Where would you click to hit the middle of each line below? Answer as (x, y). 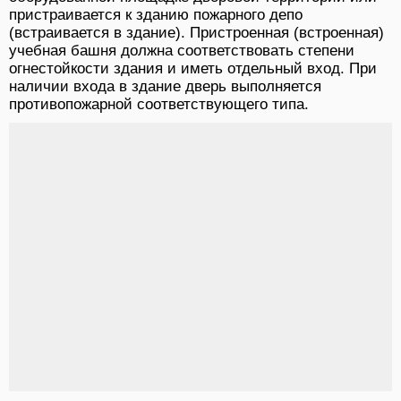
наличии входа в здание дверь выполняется (165, 87)
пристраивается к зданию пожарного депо (156, 15)
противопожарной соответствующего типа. (159, 105)
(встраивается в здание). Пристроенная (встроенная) (196, 33)
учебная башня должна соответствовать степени (182, 51)
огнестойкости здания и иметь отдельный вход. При (193, 69)
